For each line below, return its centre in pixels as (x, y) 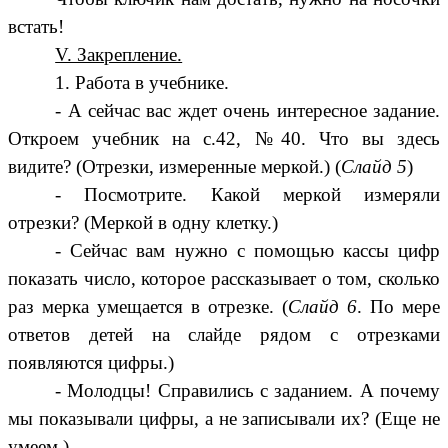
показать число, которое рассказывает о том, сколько (224, 279)
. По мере (398, 307)
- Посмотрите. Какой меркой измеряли (247, 195)
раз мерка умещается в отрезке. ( (148, 307)
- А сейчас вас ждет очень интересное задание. (247, 111)
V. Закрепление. (119, 55)
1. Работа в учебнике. (142, 83)
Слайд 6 (322, 307)
